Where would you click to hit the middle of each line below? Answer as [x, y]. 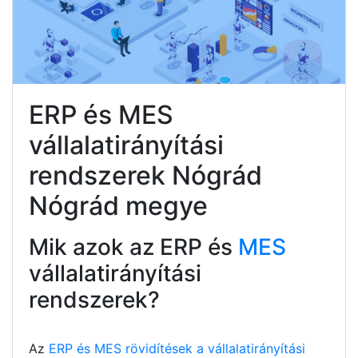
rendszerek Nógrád [145, 175]
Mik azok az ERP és [133, 247]
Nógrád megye [118, 205]
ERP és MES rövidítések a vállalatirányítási [177, 348]
